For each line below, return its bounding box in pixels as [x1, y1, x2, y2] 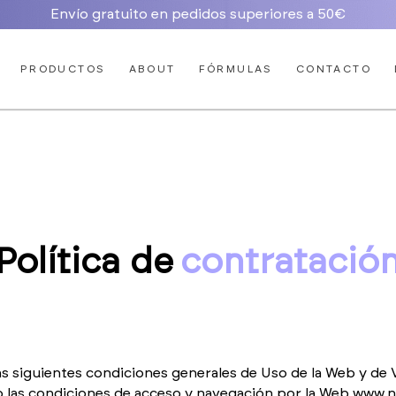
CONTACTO [295, 63, 371, 74]
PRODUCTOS [19, 63, 106, 74]
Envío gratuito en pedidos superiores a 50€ [49, 7, 346, 21]
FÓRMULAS [198, 63, 273, 74]
